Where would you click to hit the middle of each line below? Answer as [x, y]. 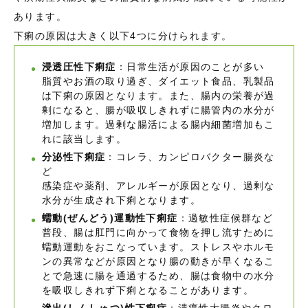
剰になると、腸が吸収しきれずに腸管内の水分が [158, 110]
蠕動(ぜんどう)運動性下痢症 [110, 218]
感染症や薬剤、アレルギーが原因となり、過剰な [158, 186]
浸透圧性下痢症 [79, 67]
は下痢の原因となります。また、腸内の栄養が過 [158, 96]
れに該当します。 [85, 139]
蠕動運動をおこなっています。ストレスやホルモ [158, 247]
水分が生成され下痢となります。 [121, 200]
